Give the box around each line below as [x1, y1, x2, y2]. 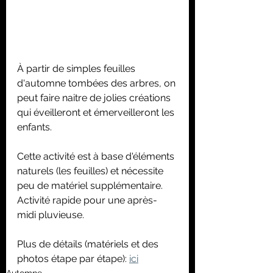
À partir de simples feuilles [17, 62, 138, 74]
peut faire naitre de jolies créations [17, 91, 173, 104]
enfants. [17, 121, 52, 133]
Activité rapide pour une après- [17, 194, 157, 206]
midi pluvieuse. [17, 208, 84, 221]
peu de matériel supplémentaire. [17, 179, 163, 191]
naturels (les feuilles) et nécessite [17, 165, 166, 177]
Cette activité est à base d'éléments [17, 150, 177, 162]
